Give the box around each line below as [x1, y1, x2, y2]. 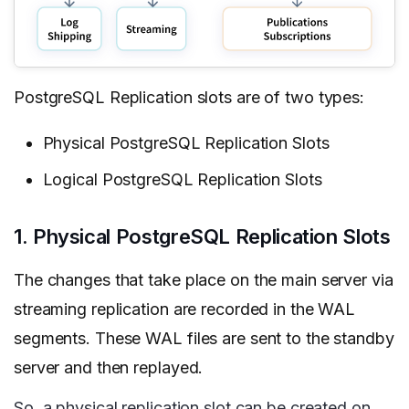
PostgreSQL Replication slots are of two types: [14, 88, 365, 108]
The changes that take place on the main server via [14, 270, 393, 290]
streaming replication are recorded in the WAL [14, 299, 356, 320]
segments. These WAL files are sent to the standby [14, 329, 394, 349]
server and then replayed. [14, 358, 204, 378]
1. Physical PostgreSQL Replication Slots [14, 225, 391, 249]
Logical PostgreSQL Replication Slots [42, 170, 322, 190]
